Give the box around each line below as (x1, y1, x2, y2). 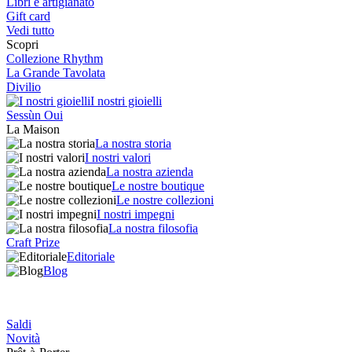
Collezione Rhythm (6, 52, 103, 65)
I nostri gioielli (90, 94, 162, 108)
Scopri (6, 38, 38, 51)
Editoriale (67, 250, 115, 263)
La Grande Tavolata (6, 66, 105, 79)
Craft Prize (6, 236, 60, 249)
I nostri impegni (97, 207, 174, 221)
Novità (6, 332, 40, 345)
